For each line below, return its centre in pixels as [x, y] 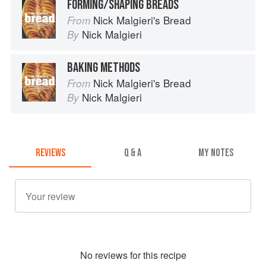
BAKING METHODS [104, 67]
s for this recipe [154, 255]
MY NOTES [216, 153]
